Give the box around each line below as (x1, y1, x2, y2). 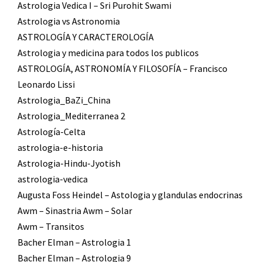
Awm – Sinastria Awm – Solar (18, 204, 132, 216)
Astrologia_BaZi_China (18, 94, 111, 106)
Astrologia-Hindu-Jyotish (18, 157, 120, 169)
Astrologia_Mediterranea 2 (18, 109, 125, 122)
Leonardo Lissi (18, 78, 75, 90)
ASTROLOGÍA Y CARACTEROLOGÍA (18, 30, 154, 43)
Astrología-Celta (18, 125, 85, 137)
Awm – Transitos (18, 220, 84, 232)
